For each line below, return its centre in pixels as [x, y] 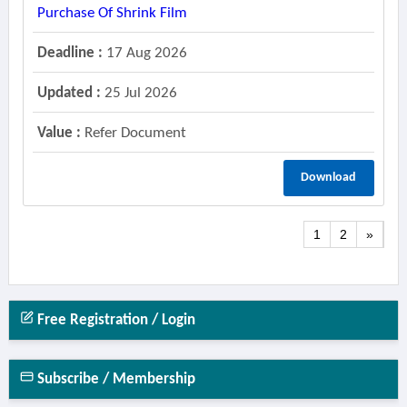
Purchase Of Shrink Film [112, 13]
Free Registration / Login [114, 320]
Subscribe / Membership [114, 379]
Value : [59, 133]
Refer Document [133, 133]
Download [329, 178]
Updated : [69, 93]
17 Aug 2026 [144, 53]
